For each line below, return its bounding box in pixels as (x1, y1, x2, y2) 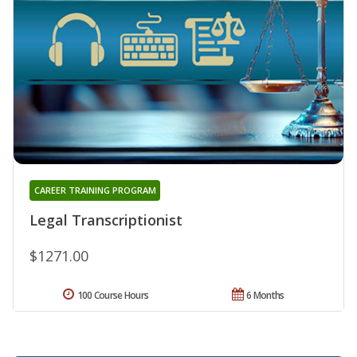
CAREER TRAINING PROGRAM (33, 183, 156, 196)
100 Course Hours (76, 288, 149, 302)
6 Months (246, 288, 284, 302)
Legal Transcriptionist (29, 210, 182, 229)
